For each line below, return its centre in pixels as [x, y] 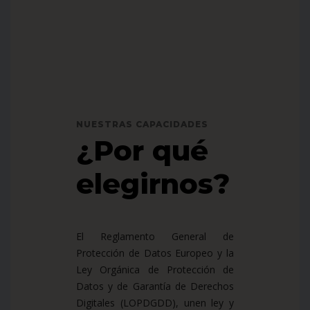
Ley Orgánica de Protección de [155, 269]
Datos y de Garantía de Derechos [155, 286]
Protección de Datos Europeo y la [155, 253]
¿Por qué [142, 150]
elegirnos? [153, 183]
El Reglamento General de [155, 236]
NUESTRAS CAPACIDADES [142, 124]
